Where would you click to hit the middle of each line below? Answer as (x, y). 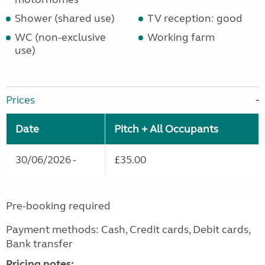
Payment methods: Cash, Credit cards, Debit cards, (128, 230)
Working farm (181, 38)
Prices (20, 100)
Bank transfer (39, 244)
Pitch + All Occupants (166, 129)
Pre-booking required (58, 206)
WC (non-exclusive (60, 38)
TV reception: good (195, 19)
